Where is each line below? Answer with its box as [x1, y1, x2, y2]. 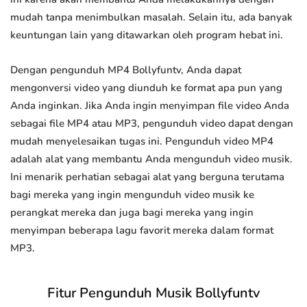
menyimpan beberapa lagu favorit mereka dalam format [10, 223, 273, 238]
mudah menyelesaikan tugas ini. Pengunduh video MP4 [10, 134, 273, 149]
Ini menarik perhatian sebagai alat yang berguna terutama [10, 170, 284, 184]
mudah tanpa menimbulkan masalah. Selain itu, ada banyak [10, 10, 293, 25]
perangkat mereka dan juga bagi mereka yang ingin [10, 206, 254, 220]
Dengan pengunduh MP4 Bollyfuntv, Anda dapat [10, 63, 241, 77]
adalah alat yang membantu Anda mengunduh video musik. [10, 152, 293, 167]
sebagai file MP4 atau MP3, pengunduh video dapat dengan [10, 116, 293, 131]
